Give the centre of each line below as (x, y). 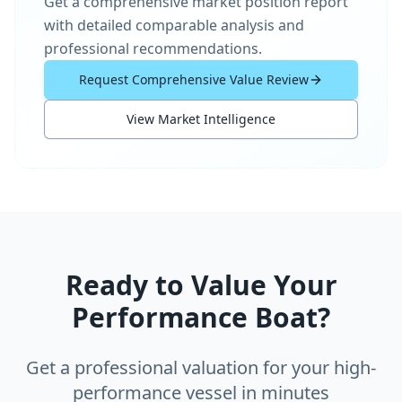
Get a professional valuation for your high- (201, 367)
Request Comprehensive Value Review (194, 79)
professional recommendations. (153, 48)
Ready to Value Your (201, 284)
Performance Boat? (201, 317)
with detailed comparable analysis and (174, 25)
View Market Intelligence (201, 119)
